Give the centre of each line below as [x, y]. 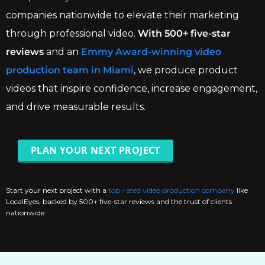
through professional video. [72, 33]
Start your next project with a [57, 190]
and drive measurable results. [76, 106]
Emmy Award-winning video [151, 51]
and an [62, 51]
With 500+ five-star [184, 33]
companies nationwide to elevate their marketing [122, 15]
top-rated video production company [172, 190]
